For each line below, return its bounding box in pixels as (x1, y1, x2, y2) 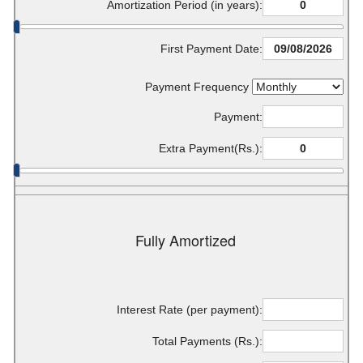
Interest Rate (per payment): (117, 302, 263, 316)
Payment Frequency (145, 80, 252, 94)
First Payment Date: (160, 42, 263, 56)
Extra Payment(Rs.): (159, 142, 263, 156)
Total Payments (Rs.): (152, 334, 263, 348)
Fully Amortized (135, 228, 236, 250)
